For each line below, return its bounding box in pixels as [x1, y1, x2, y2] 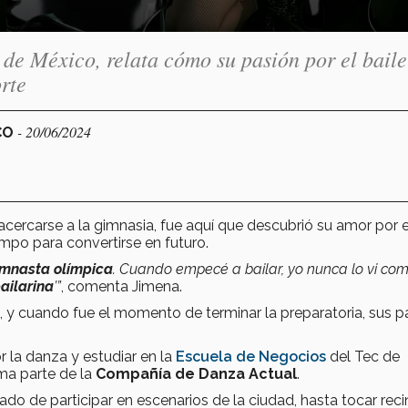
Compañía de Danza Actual [96, 364, 297, 382]
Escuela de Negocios [176, 347, 326, 365]
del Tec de [326, 347, 400, 365]
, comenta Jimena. [61, 277, 182, 295]
